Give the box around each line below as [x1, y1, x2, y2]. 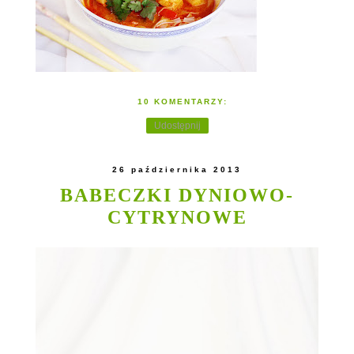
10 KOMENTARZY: [137, 97, 228, 107]
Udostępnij [153, 120, 201, 132]
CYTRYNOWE [107, 206, 247, 228]
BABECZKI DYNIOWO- [60, 184, 294, 206]
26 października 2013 [112, 165, 242, 175]
